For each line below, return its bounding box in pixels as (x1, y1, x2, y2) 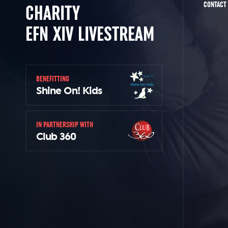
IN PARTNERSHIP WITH (36, 120, 93, 129)
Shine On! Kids (36, 84, 102, 97)
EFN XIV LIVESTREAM (25, 22, 154, 45)
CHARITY (25, 1, 80, 24)
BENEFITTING (36, 74, 69, 83)
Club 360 (36, 130, 76, 142)
